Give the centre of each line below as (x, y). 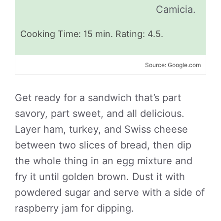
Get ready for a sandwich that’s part (98, 98)
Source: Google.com (173, 65)
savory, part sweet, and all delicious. (100, 113)
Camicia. (176, 9)
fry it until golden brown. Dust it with (100, 177)
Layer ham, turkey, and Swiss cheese (101, 129)
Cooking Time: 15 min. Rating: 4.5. (92, 34)
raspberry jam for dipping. (74, 208)
